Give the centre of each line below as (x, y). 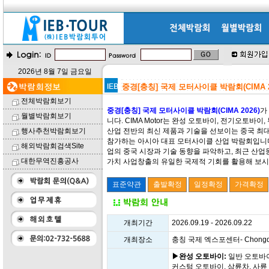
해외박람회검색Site (53, 146)
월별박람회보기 (46, 116)
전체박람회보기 (46, 101)
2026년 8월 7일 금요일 (55, 71)
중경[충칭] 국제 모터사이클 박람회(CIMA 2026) (183, 110)
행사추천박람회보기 (53, 131)
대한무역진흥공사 (50, 161)
